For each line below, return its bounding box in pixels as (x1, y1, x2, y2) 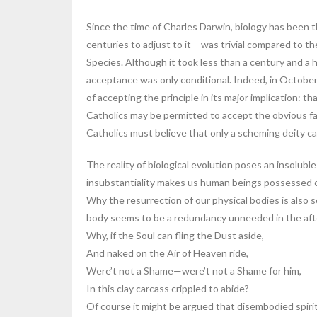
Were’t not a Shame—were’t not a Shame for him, (86, 265, 301, 277)
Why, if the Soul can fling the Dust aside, (86, 229, 264, 241)
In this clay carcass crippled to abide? (86, 282, 249, 294)
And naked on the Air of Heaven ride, (86, 247, 248, 259)
